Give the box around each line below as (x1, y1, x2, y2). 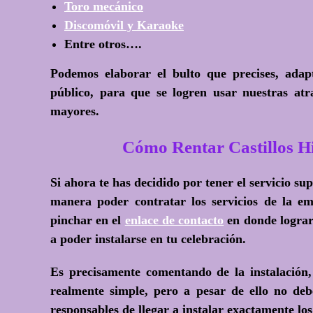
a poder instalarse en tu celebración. (50, 232, 246, 246)
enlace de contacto (124, 213, 224, 227)
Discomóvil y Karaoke (64, 18, 184, 32)
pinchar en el (50, 213, 125, 227)
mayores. (50, 104, 99, 118)
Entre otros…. (64, 37, 142, 51)
